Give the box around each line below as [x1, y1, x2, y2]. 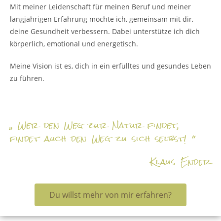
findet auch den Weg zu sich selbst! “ [10, 130, 201, 147]
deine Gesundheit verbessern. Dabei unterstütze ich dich [10, 27, 200, 36]
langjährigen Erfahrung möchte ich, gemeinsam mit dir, [10, 14, 193, 24]
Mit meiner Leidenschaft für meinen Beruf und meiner [10, 2, 191, 11]
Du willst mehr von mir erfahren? [49, 189, 172, 200]
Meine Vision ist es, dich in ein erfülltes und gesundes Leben [10, 61, 211, 71]
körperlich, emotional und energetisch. [10, 39, 140, 48]
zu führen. [10, 74, 44, 83]
